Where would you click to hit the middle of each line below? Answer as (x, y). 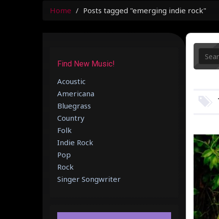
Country (71, 118)
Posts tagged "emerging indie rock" (145, 10)
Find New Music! (86, 64)
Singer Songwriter (89, 179)
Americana (76, 93)
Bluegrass (74, 106)
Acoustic (71, 81)
